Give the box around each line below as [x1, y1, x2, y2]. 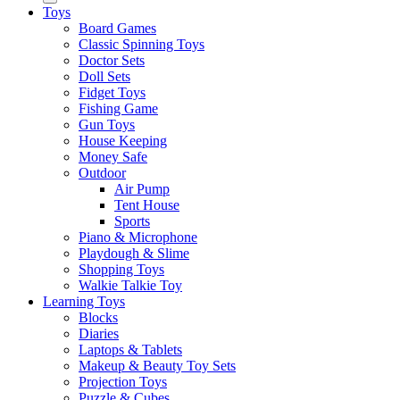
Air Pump [114, 181, 170, 197]
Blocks [79, 310, 118, 326]
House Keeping [79, 133, 167, 149]
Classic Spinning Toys [79, 37, 204, 53]
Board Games [79, 21, 156, 37]
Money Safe [79, 149, 147, 165]
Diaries [79, 326, 119, 342]
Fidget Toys [79, 85, 146, 101]
